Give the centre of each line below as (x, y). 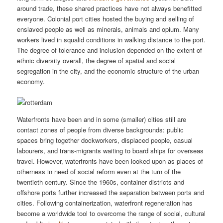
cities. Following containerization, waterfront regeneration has (105, 203)
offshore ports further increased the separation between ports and (111, 193)
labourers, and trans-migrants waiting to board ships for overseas (111, 151)
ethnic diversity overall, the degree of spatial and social (97, 60)
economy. (31, 81)
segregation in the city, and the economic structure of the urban (108, 71)
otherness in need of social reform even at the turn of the (99, 172)
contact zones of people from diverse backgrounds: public (101, 130)
